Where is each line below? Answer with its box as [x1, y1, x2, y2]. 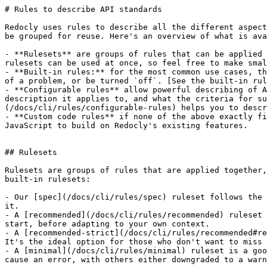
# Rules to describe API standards [5, 5, 162, 14]
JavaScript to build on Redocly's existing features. [5, 121, 248, 130]
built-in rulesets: [5, 175, 91, 184]
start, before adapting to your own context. [5, 219, 210, 228]
